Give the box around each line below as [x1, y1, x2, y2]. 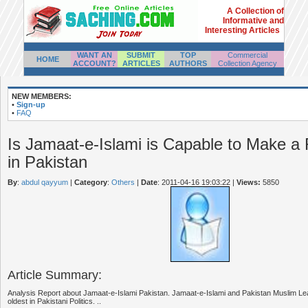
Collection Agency [218, 59, 277, 67]
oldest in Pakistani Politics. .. [8, 297, 101, 305]
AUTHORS [168, 59, 207, 67]
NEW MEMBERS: [12, 92, 71, 100]
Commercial [228, 51, 267, 59]
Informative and [223, 16, 284, 25]
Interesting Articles [205, 25, 280, 35]
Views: [236, 178, 261, 186]
